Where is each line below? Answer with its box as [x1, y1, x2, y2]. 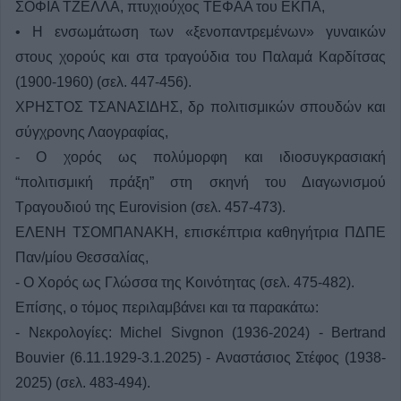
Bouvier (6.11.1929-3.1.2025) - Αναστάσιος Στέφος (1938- [15, 350, 386, 366]
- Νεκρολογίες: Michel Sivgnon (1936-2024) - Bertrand [15, 325, 386, 341]
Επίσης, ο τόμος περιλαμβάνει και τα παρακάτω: [15, 300, 319, 316]
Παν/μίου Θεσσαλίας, [15, 250, 149, 266]
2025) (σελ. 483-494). [15, 375, 150, 391]
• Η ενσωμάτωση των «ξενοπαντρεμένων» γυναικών [15, 24, 386, 40]
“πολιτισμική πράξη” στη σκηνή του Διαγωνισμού [15, 175, 386, 191]
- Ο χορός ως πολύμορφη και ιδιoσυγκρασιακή [15, 149, 386, 166]
